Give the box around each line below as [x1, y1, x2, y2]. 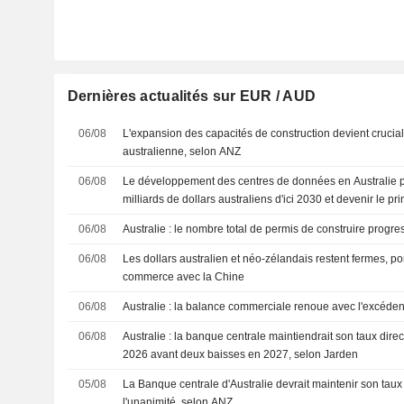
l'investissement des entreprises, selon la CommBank [123, 211, 384, 224]
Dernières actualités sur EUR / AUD [67, 88, 317, 104]
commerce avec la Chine [123, 271, 245, 283]
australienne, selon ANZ [123, 145, 242, 158]
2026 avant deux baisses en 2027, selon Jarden [123, 348, 359, 361]
